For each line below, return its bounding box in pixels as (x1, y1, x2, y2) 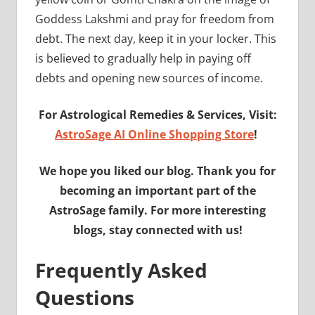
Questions (34, 284, 134, 311)
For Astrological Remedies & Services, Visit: (38, 107, 277, 123)
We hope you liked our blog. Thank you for (39, 163, 276, 179)
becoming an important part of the (59, 183, 256, 199)
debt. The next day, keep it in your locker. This (34, 31, 276, 47)
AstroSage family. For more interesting (49, 202, 266, 219)
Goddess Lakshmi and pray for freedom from (34, 11, 274, 27)
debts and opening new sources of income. (34, 70, 266, 86)
